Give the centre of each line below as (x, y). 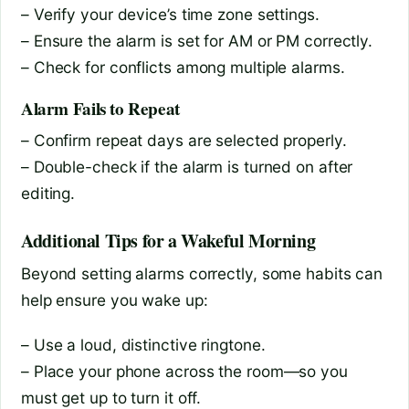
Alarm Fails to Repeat (100, 108)
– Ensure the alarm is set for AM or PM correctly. (197, 40)
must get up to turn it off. (111, 397)
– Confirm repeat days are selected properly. (184, 141)
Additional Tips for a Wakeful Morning (168, 241)
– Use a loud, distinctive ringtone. (143, 344)
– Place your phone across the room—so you (184, 371)
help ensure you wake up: (115, 300)
